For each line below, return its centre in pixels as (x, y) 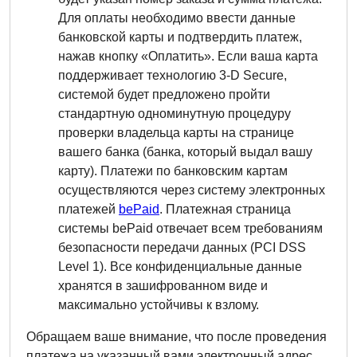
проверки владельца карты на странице (176, 133)
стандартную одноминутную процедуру (175, 114)
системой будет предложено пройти (164, 94)
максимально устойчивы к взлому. (159, 305)
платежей (88, 209)
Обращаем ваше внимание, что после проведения (177, 337)
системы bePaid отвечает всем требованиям (190, 228)
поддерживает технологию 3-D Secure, (173, 75)
